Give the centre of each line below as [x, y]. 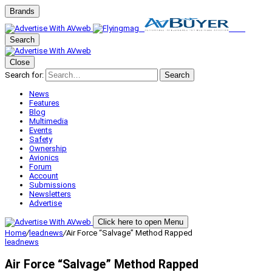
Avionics [44, 158]
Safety [41, 139]
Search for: [24, 75]
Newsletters [50, 194]
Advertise [46, 203]
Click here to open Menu [141, 222]
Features [44, 103]
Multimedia [49, 121]
